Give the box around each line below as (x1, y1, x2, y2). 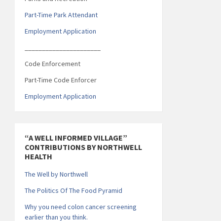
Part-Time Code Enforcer (25, 75, 97, 84)
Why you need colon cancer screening (25, 202, 137, 211)
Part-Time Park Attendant (25, 10, 98, 19)
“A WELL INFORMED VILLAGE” (25, 132, 127, 143)
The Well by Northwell (25, 169, 88, 179)
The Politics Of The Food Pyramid (25, 185, 122, 195)
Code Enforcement (25, 59, 80, 68)
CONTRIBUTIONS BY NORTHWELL (25, 142, 142, 152)
